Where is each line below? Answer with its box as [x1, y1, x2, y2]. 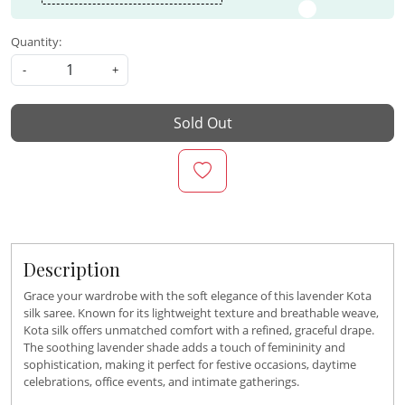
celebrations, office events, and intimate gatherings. [24, 373, 299, 391]
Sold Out [173, 113, 232, 134]
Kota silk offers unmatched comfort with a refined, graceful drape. [24, 322, 374, 339]
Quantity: [11, 33, 61, 51]
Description [24, 257, 120, 282]
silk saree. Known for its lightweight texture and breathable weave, [24, 305, 379, 322]
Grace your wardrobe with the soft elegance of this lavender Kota [24, 287, 372, 305]
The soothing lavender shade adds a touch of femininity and [24, 339, 345, 356]
